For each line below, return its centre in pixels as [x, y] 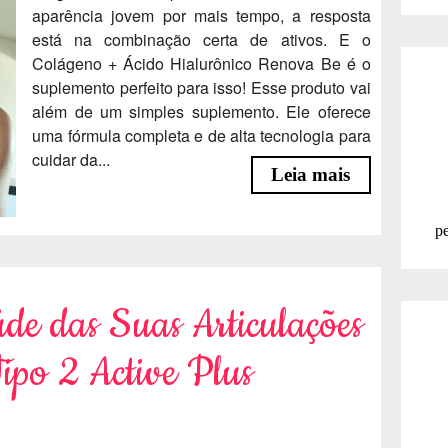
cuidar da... [71, 159]
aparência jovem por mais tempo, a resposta [201, 15]
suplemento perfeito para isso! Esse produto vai [201, 87]
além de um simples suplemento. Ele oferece [201, 111]
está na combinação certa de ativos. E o [201, 39]
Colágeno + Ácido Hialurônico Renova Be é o [201, 63]
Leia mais [311, 175]
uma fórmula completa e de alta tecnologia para [201, 135]
